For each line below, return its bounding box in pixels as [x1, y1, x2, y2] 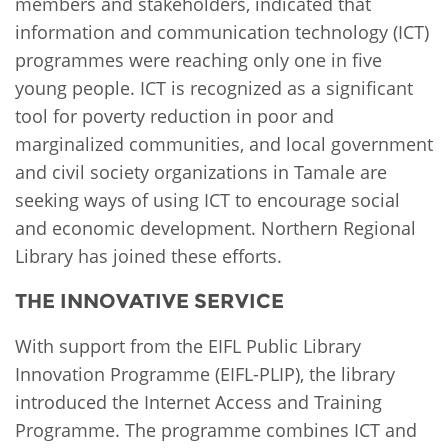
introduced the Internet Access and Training [15, 389, 382, 414]
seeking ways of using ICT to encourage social [15, 187, 400, 212]
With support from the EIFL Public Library [15, 333, 361, 358]
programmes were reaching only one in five [15, 47, 382, 72]
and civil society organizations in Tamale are [15, 159, 387, 184]
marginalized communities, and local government [15, 131, 433, 156]
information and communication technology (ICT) [15, 19, 429, 44]
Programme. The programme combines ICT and [15, 417, 417, 442]
